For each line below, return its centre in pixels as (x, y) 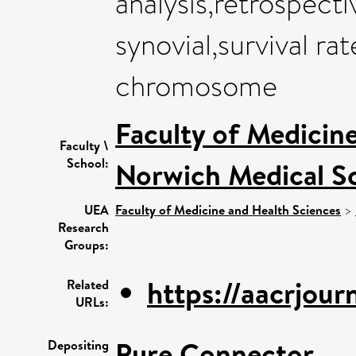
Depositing (78, 344)
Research (83, 227)
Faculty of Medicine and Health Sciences (228, 209)
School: (88, 163)
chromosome (196, 86)
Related (88, 284)
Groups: (87, 244)
